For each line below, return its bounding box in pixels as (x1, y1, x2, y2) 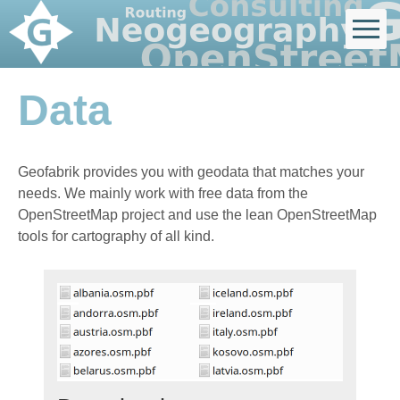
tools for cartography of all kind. (18, 229, 214, 244)
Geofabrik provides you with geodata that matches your (18, 164, 364, 179)
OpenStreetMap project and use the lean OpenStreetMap (18, 207, 377, 222)
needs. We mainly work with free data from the (18, 186, 308, 201)
